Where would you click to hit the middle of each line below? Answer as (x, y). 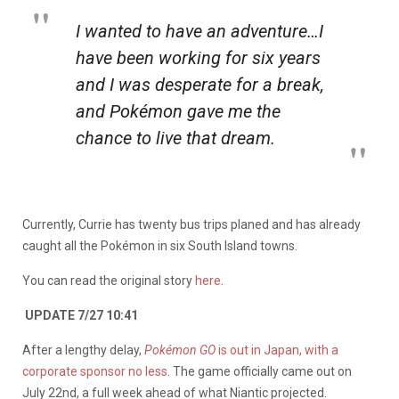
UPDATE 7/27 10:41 (80, 315)
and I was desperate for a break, (200, 84)
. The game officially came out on (260, 371)
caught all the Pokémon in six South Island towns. (160, 245)
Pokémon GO (180, 350)
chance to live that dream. (175, 138)
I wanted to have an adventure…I (199, 31)
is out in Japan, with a (277, 350)
